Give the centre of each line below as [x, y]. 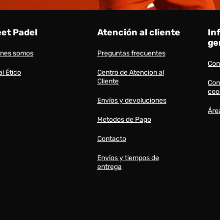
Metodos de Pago [124, 120]
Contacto [111, 139]
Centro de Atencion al [130, 72]
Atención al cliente [138, 32]
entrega [109, 167]
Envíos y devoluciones [132, 100]
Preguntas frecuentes [131, 53]
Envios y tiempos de [128, 158]
